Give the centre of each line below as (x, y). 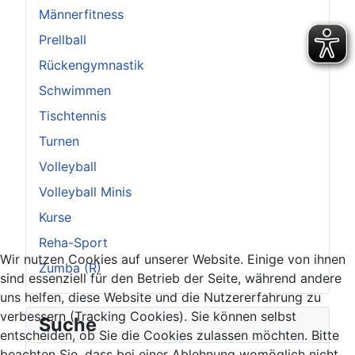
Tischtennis (73, 115)
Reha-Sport (73, 242)
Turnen (59, 141)
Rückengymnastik (92, 65)
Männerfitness (81, 14)
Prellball (63, 39)
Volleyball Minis (85, 191)
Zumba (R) (70, 267)
